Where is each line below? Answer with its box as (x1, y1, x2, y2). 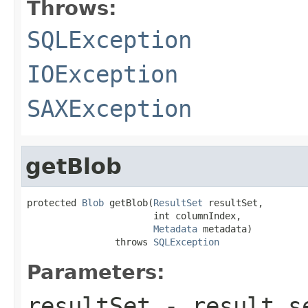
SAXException (27, 94, 192, 122)
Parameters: (27, 260, 165, 284)
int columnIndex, (27, 210, 241, 221)
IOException (27, 60, 178, 88)
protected (27, 197, 82, 208)
